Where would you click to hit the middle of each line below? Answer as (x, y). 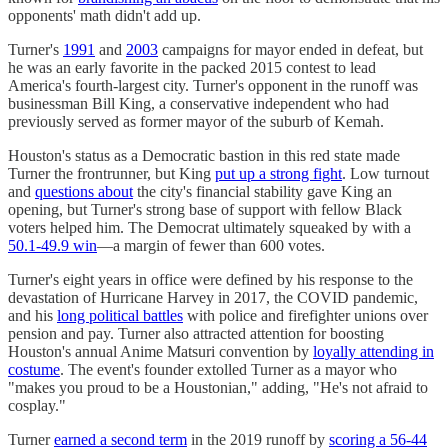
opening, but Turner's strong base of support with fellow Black (205, 209)
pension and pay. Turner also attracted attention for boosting (196, 333)
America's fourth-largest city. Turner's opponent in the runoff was (213, 85)
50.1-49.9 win (52, 245)
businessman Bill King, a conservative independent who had (198, 103)
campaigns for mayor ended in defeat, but (290, 49)
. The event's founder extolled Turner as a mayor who (228, 369)
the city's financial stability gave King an (262, 191)
